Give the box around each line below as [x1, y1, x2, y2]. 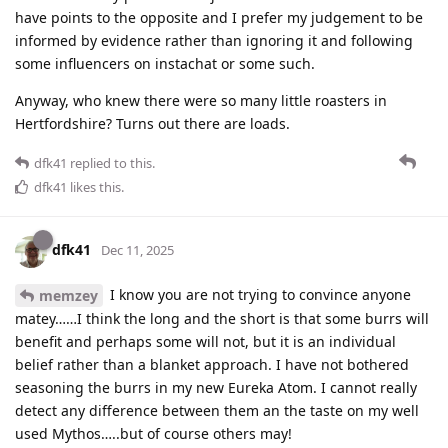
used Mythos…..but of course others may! [15, 424, 292, 444]
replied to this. [67, 153, 155, 172]
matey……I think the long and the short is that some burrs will [15, 309, 429, 329]
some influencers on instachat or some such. [15, 53, 315, 73]
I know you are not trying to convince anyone [106, 284, 411, 304]
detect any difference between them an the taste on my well [15, 401, 419, 421]
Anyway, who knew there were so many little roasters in [15, 90, 387, 110]
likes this [67, 177, 121, 196]
